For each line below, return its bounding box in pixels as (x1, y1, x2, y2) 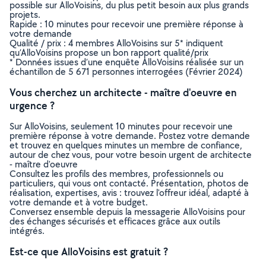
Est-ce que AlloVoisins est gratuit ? (9, 245, 168, 258)
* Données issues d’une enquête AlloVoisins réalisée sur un (9, 56, 243, 68)
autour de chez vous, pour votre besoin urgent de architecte (9, 148, 252, 161)
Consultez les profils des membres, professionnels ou (9, 167, 223, 180)
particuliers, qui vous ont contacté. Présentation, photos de (9, 177, 249, 189)
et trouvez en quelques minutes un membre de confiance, (9, 139, 242, 151)
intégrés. (9, 224, 45, 237)
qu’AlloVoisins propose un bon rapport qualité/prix (9, 46, 208, 59)
